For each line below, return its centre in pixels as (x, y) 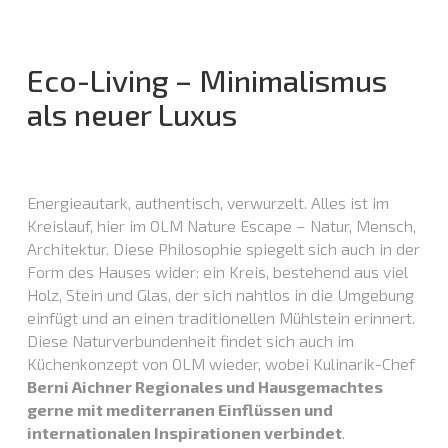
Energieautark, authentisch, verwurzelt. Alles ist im (207, 203)
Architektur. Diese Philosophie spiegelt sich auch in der (223, 249)
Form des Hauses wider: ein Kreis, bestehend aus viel (217, 272)
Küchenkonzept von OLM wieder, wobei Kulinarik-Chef (220, 364)
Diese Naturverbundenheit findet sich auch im (190, 341)
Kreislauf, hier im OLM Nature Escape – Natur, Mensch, (221, 226)
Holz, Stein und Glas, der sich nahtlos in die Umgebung (220, 295)
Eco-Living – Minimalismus (206, 80)
